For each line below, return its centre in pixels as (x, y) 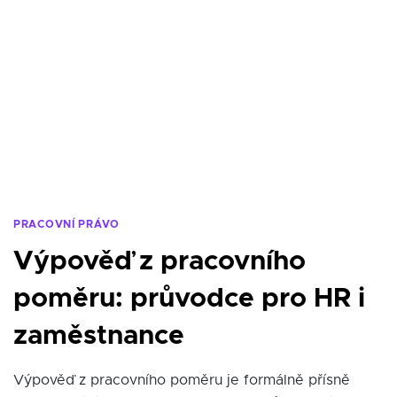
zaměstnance (99, 336)
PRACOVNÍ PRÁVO (67, 224)
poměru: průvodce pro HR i (189, 299)
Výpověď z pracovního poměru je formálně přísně (182, 380)
